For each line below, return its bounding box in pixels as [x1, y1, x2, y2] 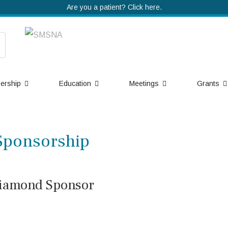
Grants [196, 79, 219, 88]
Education [59, 79, 91, 88]
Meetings [129, 79, 159, 88]
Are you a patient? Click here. [66, 3, 162, 11]
